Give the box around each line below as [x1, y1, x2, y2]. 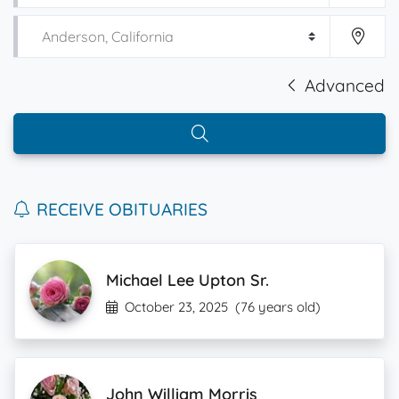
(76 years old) [235, 298, 321, 315]
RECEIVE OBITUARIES [37, 199, 208, 220]
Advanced [305, 75, 385, 96]
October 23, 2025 [125, 298, 228, 315]
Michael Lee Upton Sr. [106, 270, 269, 290]
